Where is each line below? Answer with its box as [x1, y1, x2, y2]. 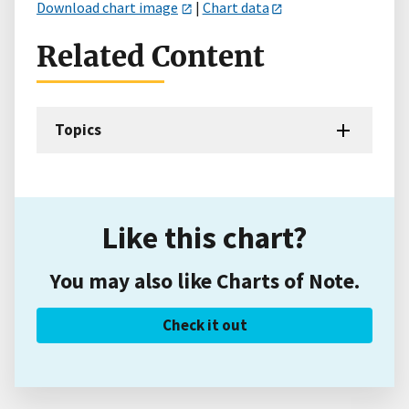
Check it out [162, 315, 247, 336]
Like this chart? [101, 217, 308, 257]
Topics [55, 120, 101, 141]
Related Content [37, 38, 265, 76]
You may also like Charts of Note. [49, 267, 360, 295]
